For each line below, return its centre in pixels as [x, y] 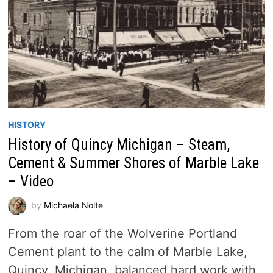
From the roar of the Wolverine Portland [122, 233]
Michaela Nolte [73, 205]
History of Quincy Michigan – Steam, [119, 144]
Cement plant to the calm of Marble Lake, [127, 251]
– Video [30, 181]
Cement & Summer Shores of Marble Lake [133, 163]
